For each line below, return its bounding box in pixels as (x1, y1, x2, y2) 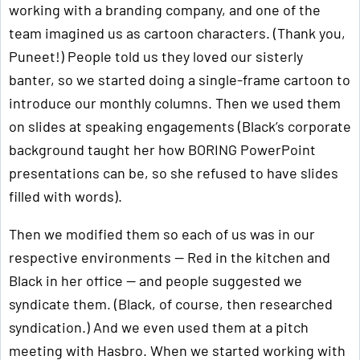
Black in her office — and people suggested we (9, 272, 302, 290)
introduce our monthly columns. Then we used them (9, 94, 341, 112)
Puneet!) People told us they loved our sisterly (9, 47, 303, 66)
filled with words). (9, 187, 122, 206)
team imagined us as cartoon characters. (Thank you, (9, 24, 346, 43)
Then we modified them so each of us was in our (9, 225, 315, 243)
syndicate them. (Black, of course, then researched (9, 295, 333, 313)
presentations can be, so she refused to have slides (9, 164, 338, 182)
